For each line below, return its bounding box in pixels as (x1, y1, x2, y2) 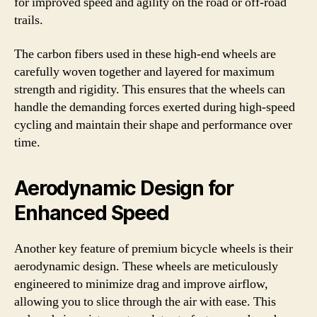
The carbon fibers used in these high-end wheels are (14, 45, 276, 62)
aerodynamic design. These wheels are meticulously (14, 258, 278, 275)
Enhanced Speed (14, 200, 169, 225)
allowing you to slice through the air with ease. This (14, 293, 276, 310)
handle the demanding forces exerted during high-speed (14, 98, 295, 115)
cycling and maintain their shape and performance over (14, 116, 292, 133)
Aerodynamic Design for (14, 175, 234, 200)
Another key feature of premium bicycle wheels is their (14, 240, 293, 257)
